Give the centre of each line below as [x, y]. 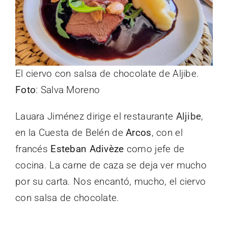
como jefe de [154, 149]
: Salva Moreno [68, 90]
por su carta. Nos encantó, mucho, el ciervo [111, 181]
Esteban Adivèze [87, 149]
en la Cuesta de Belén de [71, 132]
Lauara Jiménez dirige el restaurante [96, 116]
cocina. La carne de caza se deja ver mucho [111, 165]
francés [33, 149]
